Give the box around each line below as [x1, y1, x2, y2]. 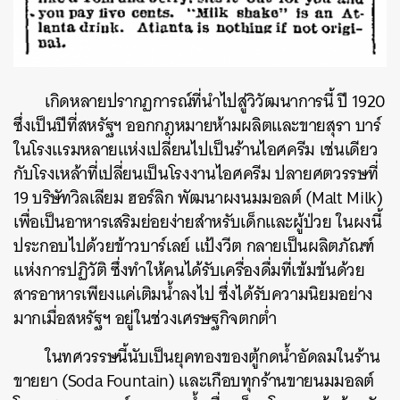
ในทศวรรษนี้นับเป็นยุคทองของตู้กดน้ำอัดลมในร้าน [45, 341, 380, 371]
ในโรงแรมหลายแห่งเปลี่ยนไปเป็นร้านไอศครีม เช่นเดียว [13, 134, 379, 164]
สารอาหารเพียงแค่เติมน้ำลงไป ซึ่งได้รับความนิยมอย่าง [13, 279, 373, 309]
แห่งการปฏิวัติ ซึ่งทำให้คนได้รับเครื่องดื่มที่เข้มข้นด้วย [13, 254, 365, 285]
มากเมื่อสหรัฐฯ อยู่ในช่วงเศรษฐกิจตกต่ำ [13, 303, 277, 333]
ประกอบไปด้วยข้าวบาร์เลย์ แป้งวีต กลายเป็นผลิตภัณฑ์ [13, 230, 375, 261]
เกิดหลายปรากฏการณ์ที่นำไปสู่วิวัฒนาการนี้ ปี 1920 [45, 86, 387, 116]
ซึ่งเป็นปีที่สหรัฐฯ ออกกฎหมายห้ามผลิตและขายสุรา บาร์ [13, 110, 381, 140]
